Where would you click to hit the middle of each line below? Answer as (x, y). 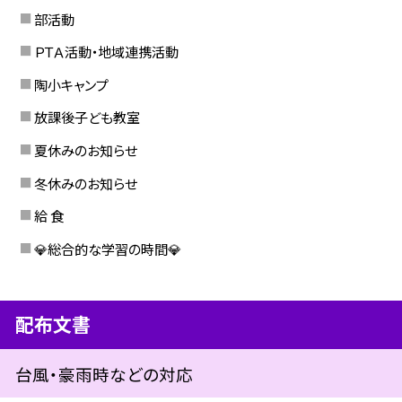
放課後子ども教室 (87, 117)
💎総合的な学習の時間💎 (107, 249)
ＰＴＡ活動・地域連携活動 (106, 52)
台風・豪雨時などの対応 (105, 373)
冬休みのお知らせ (85, 183)
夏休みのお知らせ (85, 150)
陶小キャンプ (71, 84)
